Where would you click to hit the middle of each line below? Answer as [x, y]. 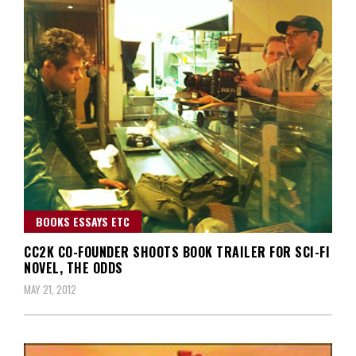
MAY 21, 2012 [50, 289]
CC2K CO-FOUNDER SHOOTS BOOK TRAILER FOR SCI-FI [177, 252]
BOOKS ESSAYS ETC [83, 221]
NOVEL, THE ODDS [74, 267]
